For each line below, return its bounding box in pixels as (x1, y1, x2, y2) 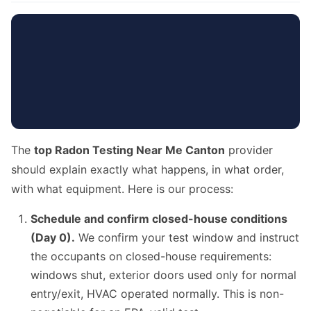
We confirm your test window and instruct (75, 230, 299, 245)
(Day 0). (31, 230, 75, 245)
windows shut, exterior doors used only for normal (31, 268, 296, 283)
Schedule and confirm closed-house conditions (31, 212, 287, 226)
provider (225, 143, 273, 158)
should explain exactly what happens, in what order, (11, 162, 284, 177)
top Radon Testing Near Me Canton (34, 143, 225, 158)
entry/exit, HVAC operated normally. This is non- (31, 287, 284, 301)
